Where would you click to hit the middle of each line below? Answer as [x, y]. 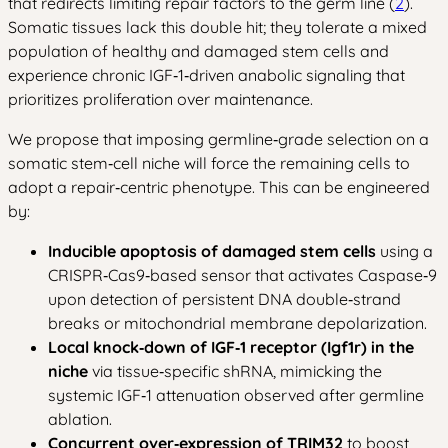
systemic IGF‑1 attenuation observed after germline [236, 394]
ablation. [80, 418]
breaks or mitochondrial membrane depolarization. [237, 322]
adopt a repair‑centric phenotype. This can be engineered [219, 186]
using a [404, 250]
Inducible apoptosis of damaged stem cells [212, 250]
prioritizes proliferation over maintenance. [160, 98]
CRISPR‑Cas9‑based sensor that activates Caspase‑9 [242, 274]
